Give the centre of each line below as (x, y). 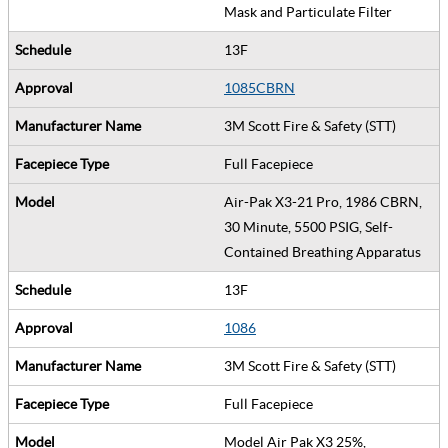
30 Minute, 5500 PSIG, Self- (308, 226)
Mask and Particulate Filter (311, 11)
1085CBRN (259, 87)
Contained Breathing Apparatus (325, 251)
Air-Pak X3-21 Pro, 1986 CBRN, (323, 201)
